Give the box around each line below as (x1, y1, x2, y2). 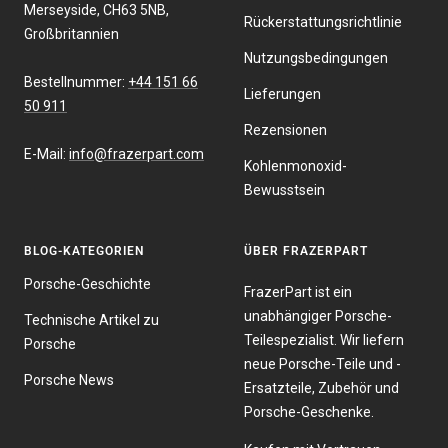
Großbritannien (24, 25, 119, 42)
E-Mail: (24, 145, 69, 162)
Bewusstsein (244, 181, 325, 198)
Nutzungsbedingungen (244, 49, 388, 66)
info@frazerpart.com (69, 145, 204, 162)
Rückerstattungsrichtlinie (244, 13, 402, 30)
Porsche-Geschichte (24, 275, 151, 292)
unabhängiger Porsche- (244, 307, 392, 324)
